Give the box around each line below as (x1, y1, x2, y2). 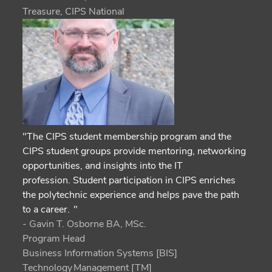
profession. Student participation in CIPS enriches (22, 173, 236, 187)
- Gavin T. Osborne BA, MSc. (22, 217, 147, 231)
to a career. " (22, 202, 78, 216)
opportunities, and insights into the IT (22, 158, 183, 172)
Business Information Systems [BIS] (22, 246, 178, 260)
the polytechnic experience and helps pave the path (22, 188, 240, 202)
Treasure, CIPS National (22, 4, 125, 18)
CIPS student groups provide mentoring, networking (22, 144, 246, 158)
